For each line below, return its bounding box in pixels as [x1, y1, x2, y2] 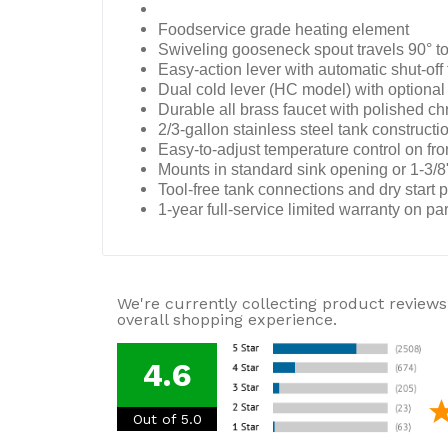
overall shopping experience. [117, 310, 337, 329]
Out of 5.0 [132, 411, 202, 427]
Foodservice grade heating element [158, 21, 409, 38]
